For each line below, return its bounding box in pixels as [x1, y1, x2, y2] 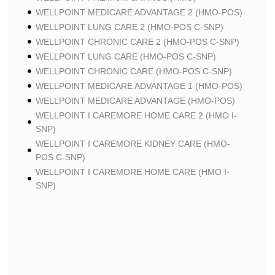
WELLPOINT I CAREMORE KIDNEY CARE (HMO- [35, 139, 230, 149]
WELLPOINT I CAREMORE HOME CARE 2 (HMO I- [35, 110, 237, 120]
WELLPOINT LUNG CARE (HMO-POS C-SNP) [35, 52, 216, 61]
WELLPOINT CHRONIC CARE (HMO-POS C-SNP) [35, 66, 232, 76]
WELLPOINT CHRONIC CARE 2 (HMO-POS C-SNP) [35, 37, 239, 47]
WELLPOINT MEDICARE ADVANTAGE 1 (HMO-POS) [35, 81, 242, 91]
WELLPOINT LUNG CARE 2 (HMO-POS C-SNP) [35, 22, 223, 32]
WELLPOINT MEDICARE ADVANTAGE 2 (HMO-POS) [35, 7, 242, 17]
